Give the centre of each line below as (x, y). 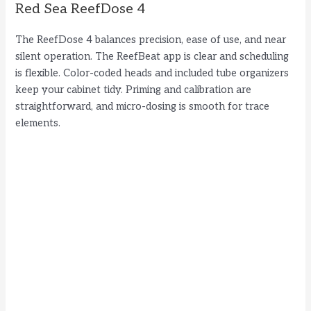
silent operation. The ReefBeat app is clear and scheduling (152, 56)
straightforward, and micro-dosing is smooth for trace (143, 106)
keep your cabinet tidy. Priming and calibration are (134, 90)
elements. (38, 123)
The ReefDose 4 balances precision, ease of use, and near (151, 40)
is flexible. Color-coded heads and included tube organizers (152, 73)
